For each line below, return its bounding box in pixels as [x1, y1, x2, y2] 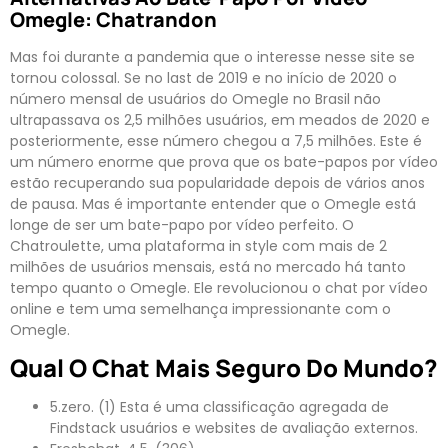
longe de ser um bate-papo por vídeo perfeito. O [10, 214, 354, 235]
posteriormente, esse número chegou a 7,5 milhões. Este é [10, 130, 422, 151]
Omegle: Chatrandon [10, 5, 217, 33]
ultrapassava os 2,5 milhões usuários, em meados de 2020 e [10, 109, 430, 130]
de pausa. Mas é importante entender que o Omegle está [10, 193, 416, 214]
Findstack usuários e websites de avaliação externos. [50, 418, 418, 439]
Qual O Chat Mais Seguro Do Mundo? [10, 351, 438, 385]
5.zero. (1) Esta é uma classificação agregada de [50, 397, 389, 418]
